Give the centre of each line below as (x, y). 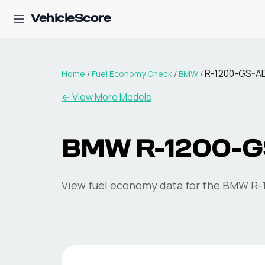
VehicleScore (71, 19)
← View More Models (106, 97)
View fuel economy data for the (142, 185)
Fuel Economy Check (132, 74)
